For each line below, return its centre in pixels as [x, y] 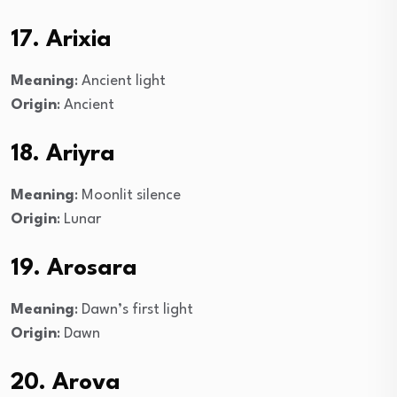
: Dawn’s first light [134, 309]
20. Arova [66, 382]
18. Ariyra [63, 154]
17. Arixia [61, 39]
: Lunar [79, 219]
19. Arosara [74, 268]
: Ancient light [120, 81]
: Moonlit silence [128, 195]
